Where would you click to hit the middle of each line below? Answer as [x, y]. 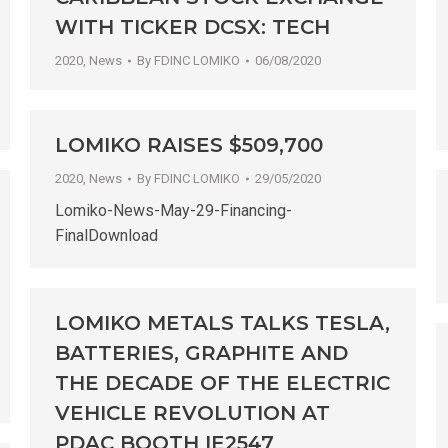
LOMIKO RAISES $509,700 [189, 145]
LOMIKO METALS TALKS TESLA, [222, 323]
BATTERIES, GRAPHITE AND [201, 353]
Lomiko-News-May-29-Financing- [173, 211]
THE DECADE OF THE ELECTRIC [222, 383]
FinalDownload [106, 236]
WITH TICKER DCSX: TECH [192, 27]
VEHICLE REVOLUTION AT [192, 413]
